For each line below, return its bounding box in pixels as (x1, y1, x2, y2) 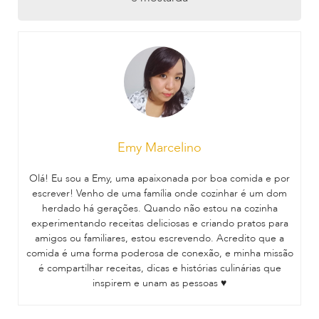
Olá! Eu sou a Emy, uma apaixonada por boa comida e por (29, 172, 290, 186)
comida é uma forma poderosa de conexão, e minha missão (26, 246, 293, 261)
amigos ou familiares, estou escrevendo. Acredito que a (35, 231, 284, 246)
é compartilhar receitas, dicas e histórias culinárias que (38, 261, 281, 276)
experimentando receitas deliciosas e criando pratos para (31, 216, 288, 231)
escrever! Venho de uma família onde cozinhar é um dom (32, 187, 287, 201)
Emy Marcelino (117, 139, 202, 157)
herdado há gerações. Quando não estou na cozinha (41, 202, 278, 216)
